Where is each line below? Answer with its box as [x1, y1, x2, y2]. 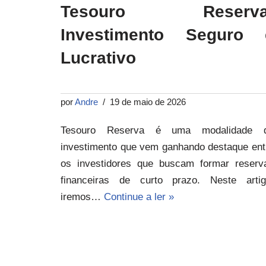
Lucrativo [61, 48, 136, 67]
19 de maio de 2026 [110, 96, 186, 107]
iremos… [61, 191, 104, 202]
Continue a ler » [104, 191, 174, 202]
